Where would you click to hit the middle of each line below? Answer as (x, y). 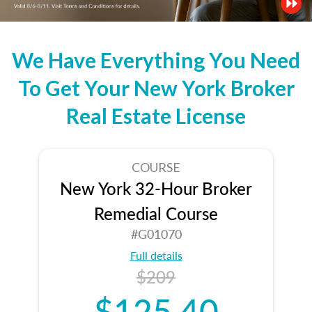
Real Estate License (156, 115)
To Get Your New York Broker (156, 87)
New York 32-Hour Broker (156, 188)
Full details (156, 255)
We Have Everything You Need (156, 60)
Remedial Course (156, 213)
